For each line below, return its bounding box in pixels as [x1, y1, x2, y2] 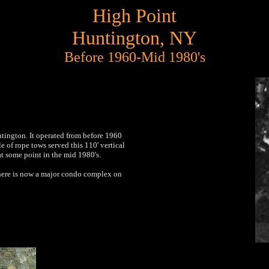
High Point [92, 5, 177, 26]
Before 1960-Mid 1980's [64, 49, 205, 65]
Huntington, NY [72, 27, 197, 49]
